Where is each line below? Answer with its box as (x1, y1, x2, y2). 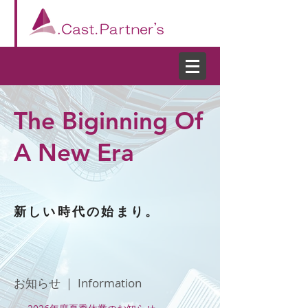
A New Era (14, 137, 134, 167)
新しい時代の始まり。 (14, 205, 160, 219)
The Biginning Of (14, 106, 203, 135)
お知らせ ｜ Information (14, 275, 142, 291)
